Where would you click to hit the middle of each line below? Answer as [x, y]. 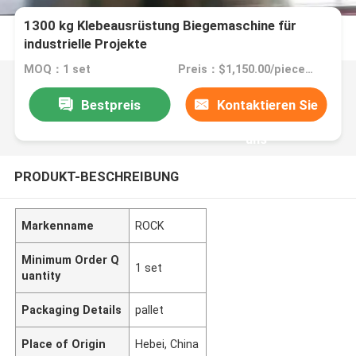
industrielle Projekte [86, 44]
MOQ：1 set [58, 70]
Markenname [58, 225]
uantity [41, 275]
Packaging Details [72, 310]
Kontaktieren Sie [268, 104]
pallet [150, 310]
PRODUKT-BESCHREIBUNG [96, 176]
